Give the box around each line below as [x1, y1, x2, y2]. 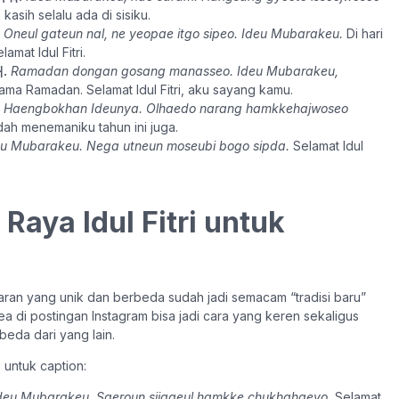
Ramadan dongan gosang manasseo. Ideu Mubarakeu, [11, 63, 338, 79]
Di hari [343, 26, 383, 42]
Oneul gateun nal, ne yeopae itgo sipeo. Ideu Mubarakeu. [4, 26, 343, 42]
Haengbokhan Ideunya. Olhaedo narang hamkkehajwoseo [4, 101, 348, 117]
